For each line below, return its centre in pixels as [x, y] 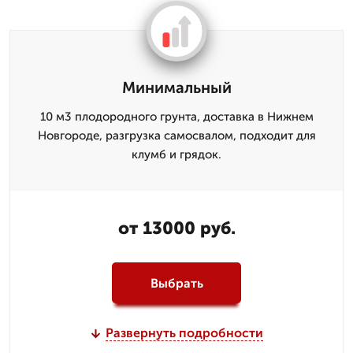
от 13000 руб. [176, 228]
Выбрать [176, 283]
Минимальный [176, 87]
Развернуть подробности [184, 333]
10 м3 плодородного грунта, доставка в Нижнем [176, 117]
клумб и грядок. [176, 154]
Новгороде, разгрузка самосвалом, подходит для [176, 136]
